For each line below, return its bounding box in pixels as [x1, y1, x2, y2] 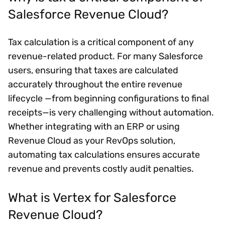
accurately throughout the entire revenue [8, 79, 182, 90]
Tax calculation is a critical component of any [8, 37, 194, 48]
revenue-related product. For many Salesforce [8, 51, 203, 62]
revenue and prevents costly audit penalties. [8, 163, 194, 175]
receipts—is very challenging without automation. [8, 107, 214, 119]
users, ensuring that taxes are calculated [8, 65, 178, 76]
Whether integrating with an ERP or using [8, 121, 180, 133]
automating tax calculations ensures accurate [8, 149, 200, 161]
